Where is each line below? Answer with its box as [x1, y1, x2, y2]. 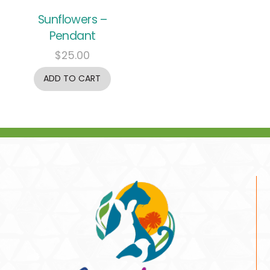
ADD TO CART [43, 72, 101, 85]
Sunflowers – [37, 11, 107, 28]
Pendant [49, 27, 96, 44]
